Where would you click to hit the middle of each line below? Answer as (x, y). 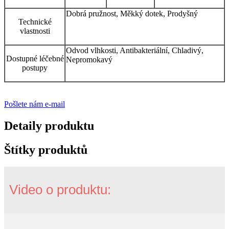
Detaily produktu (49, 125)
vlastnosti (35, 31)
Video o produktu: (60, 190)
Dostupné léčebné (35, 58)
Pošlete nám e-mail (35, 104)
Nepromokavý (89, 59)
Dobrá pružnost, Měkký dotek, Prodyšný (132, 13)
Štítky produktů (46, 150)
